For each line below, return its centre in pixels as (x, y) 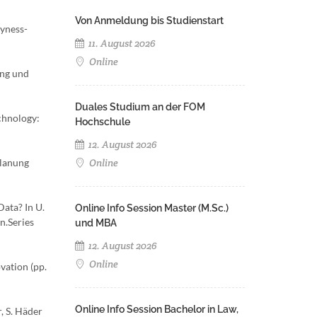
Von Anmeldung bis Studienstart (149, 21)
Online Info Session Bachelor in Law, (157, 309)
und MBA (96, 223)
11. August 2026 (121, 43)
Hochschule (103, 122)
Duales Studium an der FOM (140, 107)
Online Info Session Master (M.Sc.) (152, 208)
